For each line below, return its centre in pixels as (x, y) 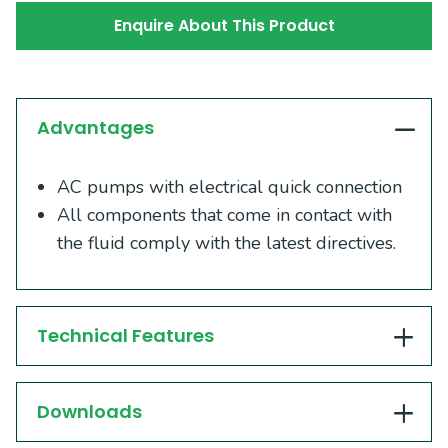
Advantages (95, 128)
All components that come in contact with (224, 215)
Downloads (89, 412)
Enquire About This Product (224, 25)
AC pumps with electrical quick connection (229, 187)
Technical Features (125, 336)
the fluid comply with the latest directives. (226, 243)
